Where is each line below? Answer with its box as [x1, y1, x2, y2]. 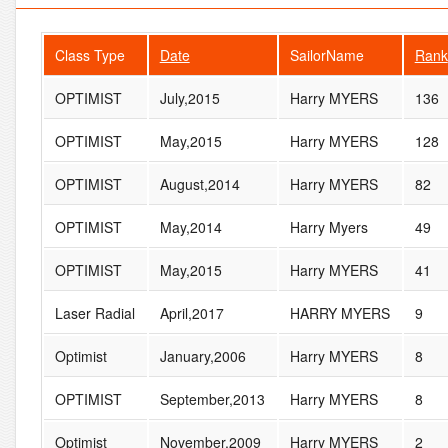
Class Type [54, 44, 125, 65]
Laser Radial [54, 302, 135, 323]
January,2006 [159, 345, 246, 366]
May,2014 [159, 216, 222, 237]
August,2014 [159, 173, 240, 194]
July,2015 [159, 87, 220, 108]
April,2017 [159, 302, 224, 323]
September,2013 [159, 388, 265, 409]
